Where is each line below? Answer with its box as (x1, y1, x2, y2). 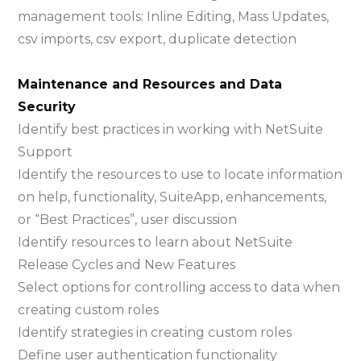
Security (18, 99, 77, 114)
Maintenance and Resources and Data (18, 77, 283, 92)
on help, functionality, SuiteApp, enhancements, (18, 189, 327, 205)
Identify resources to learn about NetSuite (18, 234, 293, 250)
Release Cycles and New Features (18, 257, 236, 272)
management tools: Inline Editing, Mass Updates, (18, 9, 330, 24)
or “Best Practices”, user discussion (18, 212, 238, 227)
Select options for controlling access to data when (18, 280, 341, 295)
